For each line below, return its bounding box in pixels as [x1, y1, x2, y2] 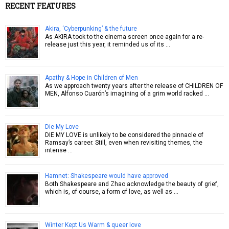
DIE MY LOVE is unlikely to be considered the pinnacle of [45, 131, 203, 139]
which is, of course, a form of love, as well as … [45, 188, 178, 195]
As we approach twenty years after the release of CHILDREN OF [45, 82, 223, 89]
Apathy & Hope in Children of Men [45, 74, 138, 81]
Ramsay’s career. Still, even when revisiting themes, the [45, 139, 202, 146]
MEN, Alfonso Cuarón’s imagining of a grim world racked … [45, 89, 209, 97]
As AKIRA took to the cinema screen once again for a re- [45, 33, 204, 40]
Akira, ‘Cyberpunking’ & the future [45, 25, 137, 32]
